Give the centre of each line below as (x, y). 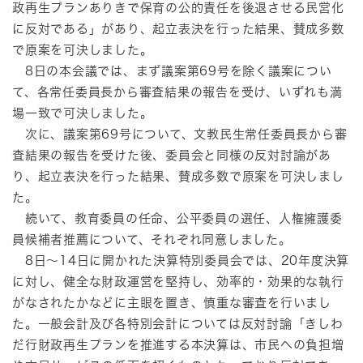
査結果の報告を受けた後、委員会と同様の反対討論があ (172, 155)
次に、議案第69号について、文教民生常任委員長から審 (180, 134)
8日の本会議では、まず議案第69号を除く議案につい (172, 70)
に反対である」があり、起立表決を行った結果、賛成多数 (178, 28)
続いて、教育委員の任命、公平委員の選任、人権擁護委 (177, 218)
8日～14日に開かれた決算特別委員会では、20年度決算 (181, 260)
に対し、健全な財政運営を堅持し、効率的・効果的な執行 (178, 281)
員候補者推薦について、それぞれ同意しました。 (152, 239)
